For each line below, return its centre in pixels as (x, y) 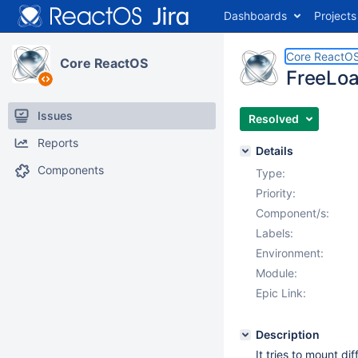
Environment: (290, 253)
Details (274, 151)
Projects (335, 16)
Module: (276, 273)
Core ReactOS (104, 63)
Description (288, 334)
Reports (58, 143)
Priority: (276, 193)
